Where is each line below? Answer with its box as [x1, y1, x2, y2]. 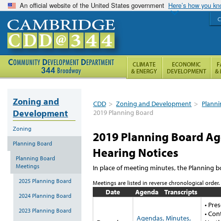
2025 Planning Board [19, 177, 72, 184]
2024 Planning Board [19, 191, 72, 199]
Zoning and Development [116, 99, 192, 108]
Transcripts [164, 187, 197, 196]
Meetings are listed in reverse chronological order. [93, 179, 220, 186]
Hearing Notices [93, 145, 178, 160]
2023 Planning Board [19, 206, 72, 214]
